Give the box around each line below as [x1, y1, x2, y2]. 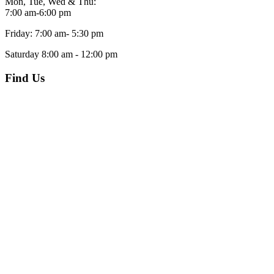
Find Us [5, 72, 45, 85]
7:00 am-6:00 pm [5, 7, 71, 18]
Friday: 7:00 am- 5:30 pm [5, 28, 103, 39]
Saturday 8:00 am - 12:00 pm [5, 49, 117, 60]
